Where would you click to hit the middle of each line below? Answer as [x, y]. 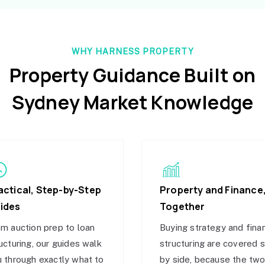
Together [182, 206]
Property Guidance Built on [132, 75]
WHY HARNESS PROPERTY [132, 51]
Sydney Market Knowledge [132, 102]
